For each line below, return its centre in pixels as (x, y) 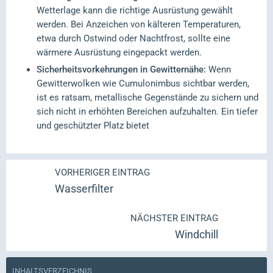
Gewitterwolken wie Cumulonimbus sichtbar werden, (143, 84)
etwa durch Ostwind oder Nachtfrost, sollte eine (133, 39)
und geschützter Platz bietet (93, 126)
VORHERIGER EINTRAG (102, 173)
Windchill (197, 235)
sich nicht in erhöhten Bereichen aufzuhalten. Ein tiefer (147, 112)
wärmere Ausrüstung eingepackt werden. (119, 53)
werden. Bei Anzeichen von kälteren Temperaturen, (139, 25)
